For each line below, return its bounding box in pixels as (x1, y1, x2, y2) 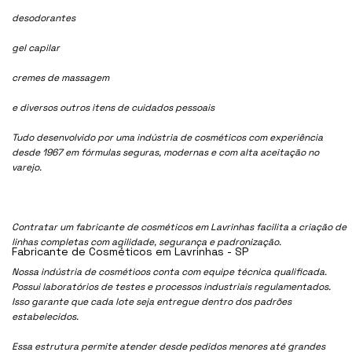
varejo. (12, 160, 42, 174)
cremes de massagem (12, 71, 110, 84)
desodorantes (12, 11, 76, 24)
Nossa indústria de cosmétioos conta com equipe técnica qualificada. (12, 265, 328, 278)
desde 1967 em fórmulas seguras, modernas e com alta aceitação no (12, 145, 320, 159)
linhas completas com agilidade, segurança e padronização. (12, 235, 282, 248)
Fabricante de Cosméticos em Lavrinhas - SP (12, 244, 249, 258)
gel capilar (12, 41, 60, 54)
